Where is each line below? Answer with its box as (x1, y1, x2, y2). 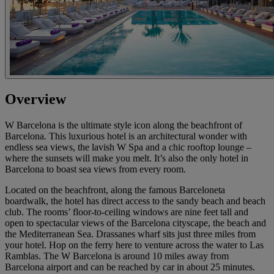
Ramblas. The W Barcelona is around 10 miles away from (5, 250, 229, 261)
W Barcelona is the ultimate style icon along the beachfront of (5, 119, 242, 130)
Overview (5, 91, 66, 107)
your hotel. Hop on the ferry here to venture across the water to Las (5, 239, 264, 250)
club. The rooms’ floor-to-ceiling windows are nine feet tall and (5, 206, 248, 217)
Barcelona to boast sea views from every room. (5, 163, 186, 174)
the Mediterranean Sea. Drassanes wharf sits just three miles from (5, 228, 256, 239)
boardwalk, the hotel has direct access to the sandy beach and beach (5, 195, 265, 206)
